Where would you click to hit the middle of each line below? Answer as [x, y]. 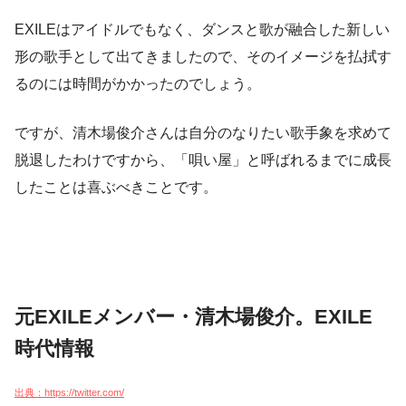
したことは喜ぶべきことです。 [116, 187]
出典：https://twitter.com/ [69, 393]
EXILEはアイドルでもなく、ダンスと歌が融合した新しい [202, 29]
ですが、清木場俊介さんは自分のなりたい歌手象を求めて [203, 132]
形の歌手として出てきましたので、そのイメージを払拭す [203, 56]
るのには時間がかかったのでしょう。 [138, 83]
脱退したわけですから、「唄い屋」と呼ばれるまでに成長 [203, 159]
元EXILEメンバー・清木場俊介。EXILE [193, 316]
